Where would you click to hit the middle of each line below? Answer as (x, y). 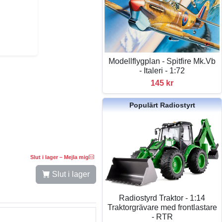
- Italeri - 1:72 (162, 71)
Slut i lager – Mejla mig (60, 157)
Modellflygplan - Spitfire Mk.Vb (162, 61)
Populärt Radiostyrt (162, 105)
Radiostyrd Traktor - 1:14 (162, 198)
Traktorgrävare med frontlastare (162, 207)
